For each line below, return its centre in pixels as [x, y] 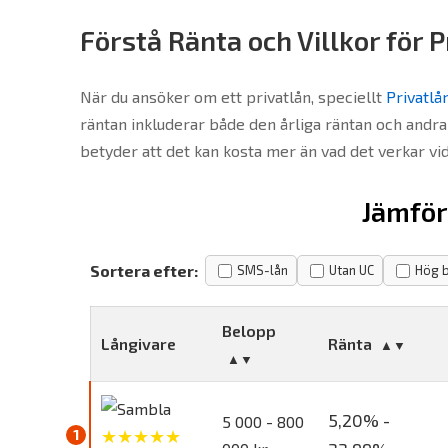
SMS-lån [262, 270]
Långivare [138, 343]
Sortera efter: [144, 270]
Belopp [249, 330]
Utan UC [351, 270]
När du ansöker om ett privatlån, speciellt [233, 96]
